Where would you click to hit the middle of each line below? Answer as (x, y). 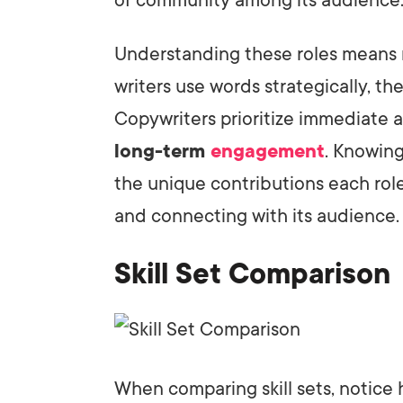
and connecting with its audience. (257, 215)
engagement (268, 151)
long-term (162, 151)
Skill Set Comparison (252, 274)
